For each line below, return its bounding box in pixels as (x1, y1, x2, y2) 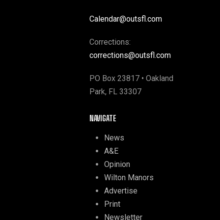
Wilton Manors (104, 173, 154, 182)
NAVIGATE (89, 113, 116, 123)
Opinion (104, 160, 130, 169)
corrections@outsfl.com (89, 51, 171, 60)
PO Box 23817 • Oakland (89, 74, 173, 83)
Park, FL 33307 (89, 87, 141, 96)
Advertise (104, 186, 137, 195)
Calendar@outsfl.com (89, 14, 162, 24)
